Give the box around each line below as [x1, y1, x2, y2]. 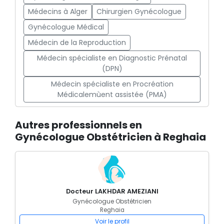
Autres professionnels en [15, 118, 142, 132]
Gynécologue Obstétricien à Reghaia [15, 130, 206, 144]
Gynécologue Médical [28, 22, 104, 32]
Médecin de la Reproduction [28, 37, 126, 47]
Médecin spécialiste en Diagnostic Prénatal [37, 53, 187, 63]
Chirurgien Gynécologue [96, 6, 181, 16]
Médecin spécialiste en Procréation [50, 79, 173, 89]
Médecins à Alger [28, 6, 87, 16]
